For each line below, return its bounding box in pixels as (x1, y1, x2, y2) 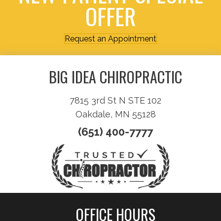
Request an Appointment (65, 34, 156, 43)
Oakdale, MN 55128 (75, 109, 156, 119)
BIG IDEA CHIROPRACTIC (49, 65, 182, 88)
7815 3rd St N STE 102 (70, 95, 161, 106)
